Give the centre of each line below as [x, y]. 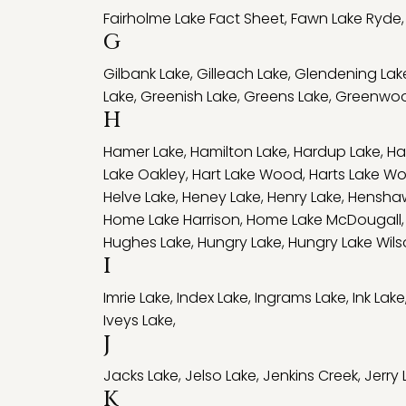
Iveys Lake [138, 320]
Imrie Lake [137, 298]
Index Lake [213, 298]
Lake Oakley [145, 174]
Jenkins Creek [310, 376]
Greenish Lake [189, 97]
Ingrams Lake [300, 298]
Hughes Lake [147, 242]
